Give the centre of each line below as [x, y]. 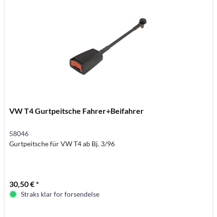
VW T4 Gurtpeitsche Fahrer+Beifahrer [77, 110]
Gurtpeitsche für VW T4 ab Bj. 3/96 [62, 143]
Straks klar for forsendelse [60, 194]
